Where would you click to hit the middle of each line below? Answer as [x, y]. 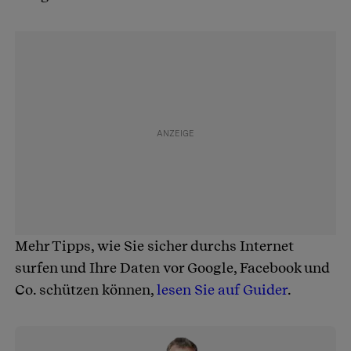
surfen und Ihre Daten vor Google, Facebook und [172, 268]
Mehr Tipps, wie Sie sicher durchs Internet [154, 246]
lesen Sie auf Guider [222, 290]
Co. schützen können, [86, 290]
